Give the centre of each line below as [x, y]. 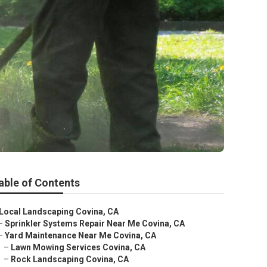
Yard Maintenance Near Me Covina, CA [80, 235]
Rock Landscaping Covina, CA [70, 259]
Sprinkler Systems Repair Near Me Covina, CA [95, 223]
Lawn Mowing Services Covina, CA [78, 247]
